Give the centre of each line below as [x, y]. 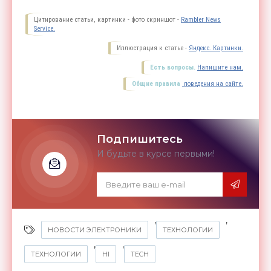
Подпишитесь [140, 139]
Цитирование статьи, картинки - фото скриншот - [107, 19]
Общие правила [156, 83]
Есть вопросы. [173, 67]
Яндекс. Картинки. [216, 48]
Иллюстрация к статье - [153, 48]
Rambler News [201, 19]
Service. [44, 28]
